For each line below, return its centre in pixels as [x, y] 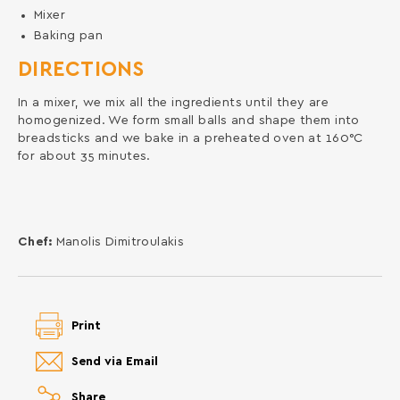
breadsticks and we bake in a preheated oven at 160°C [190, 138]
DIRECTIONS [81, 70]
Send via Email [114, 361]
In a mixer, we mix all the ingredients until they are [173, 102]
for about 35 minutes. [84, 156]
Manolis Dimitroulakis [120, 242]
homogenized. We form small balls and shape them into [188, 120]
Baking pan [68, 35]
